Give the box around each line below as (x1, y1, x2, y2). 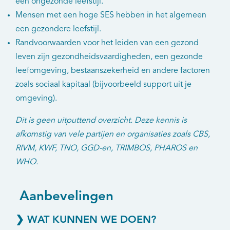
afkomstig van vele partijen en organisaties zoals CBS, (15, 130, 210, 139)
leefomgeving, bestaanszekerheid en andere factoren (15, 67, 210, 75)
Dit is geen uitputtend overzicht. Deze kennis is (15, 117, 187, 125)
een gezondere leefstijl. (15, 25, 101, 34)
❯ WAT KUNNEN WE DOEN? (15, 215, 156, 225)
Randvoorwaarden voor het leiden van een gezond (15, 39, 199, 48)
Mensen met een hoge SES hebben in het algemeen (15, 11, 206, 20)
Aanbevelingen (15, 190, 113, 204)
